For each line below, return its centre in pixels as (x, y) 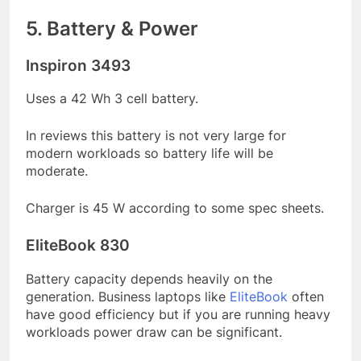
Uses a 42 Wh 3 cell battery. (112, 99)
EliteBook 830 (78, 246)
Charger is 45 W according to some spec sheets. (175, 208)
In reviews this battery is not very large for (156, 136)
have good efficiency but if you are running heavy (178, 315)
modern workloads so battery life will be (149, 154)
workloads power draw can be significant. (154, 332)
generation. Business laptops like (128, 297)
